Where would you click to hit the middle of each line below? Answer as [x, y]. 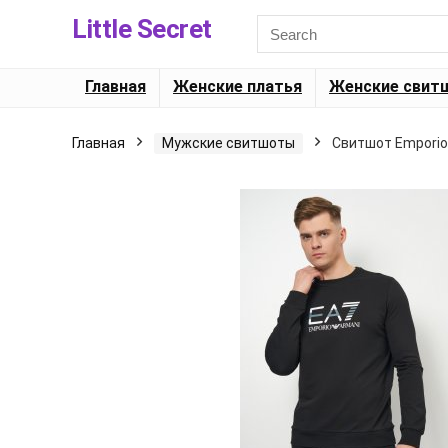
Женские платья [237, 86]
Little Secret [142, 29]
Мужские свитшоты [228, 143]
